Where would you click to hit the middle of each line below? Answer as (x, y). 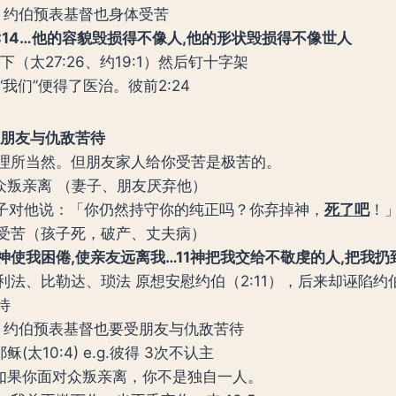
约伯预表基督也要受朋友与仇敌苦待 (124, 328)
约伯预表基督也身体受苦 (86, 14)
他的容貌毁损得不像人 (107, 38)
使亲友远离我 (120, 257)
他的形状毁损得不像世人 (269, 38)
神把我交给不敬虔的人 (265, 257)
